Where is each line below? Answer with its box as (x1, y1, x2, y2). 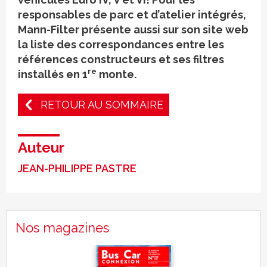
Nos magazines (15, 220, 109, 235)
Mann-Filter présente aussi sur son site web (18, 23, 249, 36)
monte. (97, 68, 136, 80)
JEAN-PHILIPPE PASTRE (18, 162, 136, 175)
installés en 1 (18, 68, 88, 80)
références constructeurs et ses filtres (18, 53, 224, 66)
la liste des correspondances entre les (18, 38, 224, 51)
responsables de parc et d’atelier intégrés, (18, 8, 246, 21)
